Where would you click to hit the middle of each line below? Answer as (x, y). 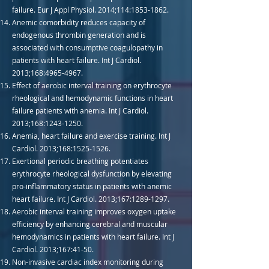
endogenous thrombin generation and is (79, 35)
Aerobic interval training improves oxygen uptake (94, 211)
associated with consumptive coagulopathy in (87, 47)
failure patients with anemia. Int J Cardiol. (80, 110)
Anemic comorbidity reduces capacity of (79, 22)
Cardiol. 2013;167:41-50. (53, 249)
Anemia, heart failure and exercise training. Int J (91, 136)
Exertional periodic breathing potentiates (80, 161)
